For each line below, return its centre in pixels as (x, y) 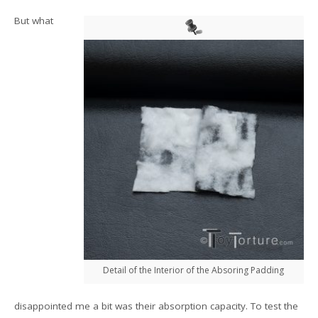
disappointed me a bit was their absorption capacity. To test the (157, 306)
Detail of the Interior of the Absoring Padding (194, 270)
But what (34, 20)
